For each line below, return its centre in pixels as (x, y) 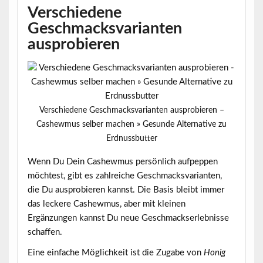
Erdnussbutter (131, 139)
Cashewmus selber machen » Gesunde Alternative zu (131, 125)
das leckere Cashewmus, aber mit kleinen (106, 204)
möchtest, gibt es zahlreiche (82, 176)
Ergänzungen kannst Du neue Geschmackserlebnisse (128, 218)
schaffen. (45, 232)
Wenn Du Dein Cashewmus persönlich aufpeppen (122, 161)
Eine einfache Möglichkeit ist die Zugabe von (115, 252)
